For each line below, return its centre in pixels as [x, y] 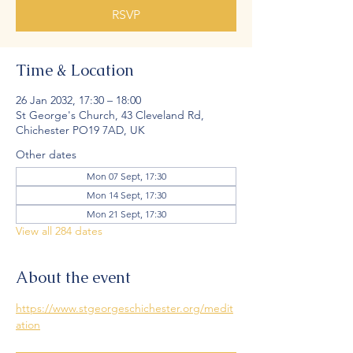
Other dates [46, 154]
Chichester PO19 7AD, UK [80, 130]
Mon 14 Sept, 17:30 [126, 195]
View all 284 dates [59, 231]
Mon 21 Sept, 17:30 [126, 214]
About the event [73, 277]
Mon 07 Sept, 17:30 [126, 176]
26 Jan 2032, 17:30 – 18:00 [78, 100]
